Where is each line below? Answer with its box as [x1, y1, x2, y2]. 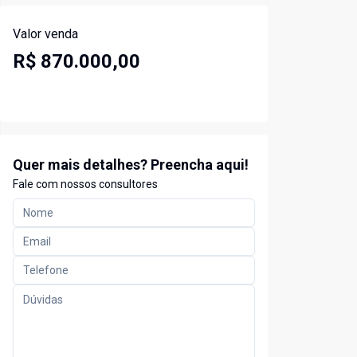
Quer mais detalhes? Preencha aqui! [13, 156, 249, 174]
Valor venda [13, 26, 78, 42]
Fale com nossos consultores [13, 178, 158, 191]
